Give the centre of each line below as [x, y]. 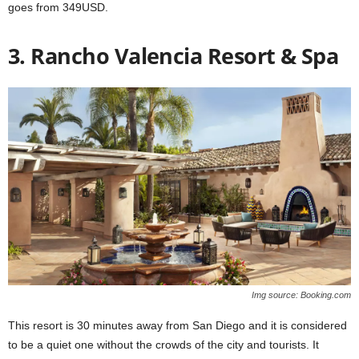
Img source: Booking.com [301, 294]
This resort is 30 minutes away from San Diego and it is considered [177, 325]
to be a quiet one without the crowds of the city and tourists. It [163, 344]
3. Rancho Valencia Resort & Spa [173, 55]
